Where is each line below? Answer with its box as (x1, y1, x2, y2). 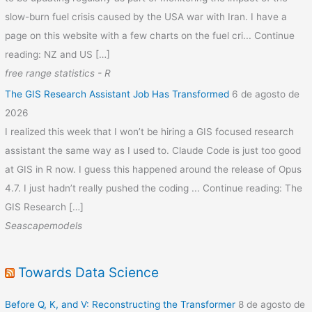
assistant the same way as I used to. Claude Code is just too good (5, 145, 302, 157)
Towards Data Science (18, 263, 159, 281)
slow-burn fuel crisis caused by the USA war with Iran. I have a (5, 10, 288, 22)
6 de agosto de (232, 88, 300, 100)
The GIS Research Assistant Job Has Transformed (5, 88, 230, 100)
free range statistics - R (5, 67, 111, 79)
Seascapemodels (5, 220, 83, 232)
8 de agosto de (238, 298, 306, 310)
